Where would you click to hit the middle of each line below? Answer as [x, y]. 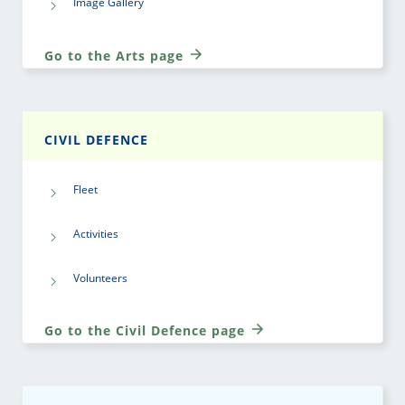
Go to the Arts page [116, 55]
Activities [96, 233]
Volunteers [100, 278]
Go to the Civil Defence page [147, 331]
